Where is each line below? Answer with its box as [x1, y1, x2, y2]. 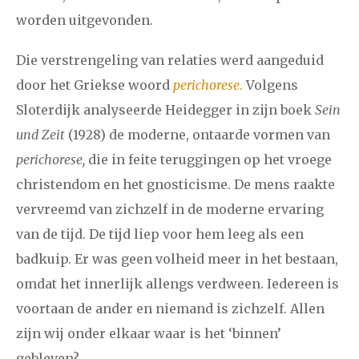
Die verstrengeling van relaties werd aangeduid [16, 52, 324, 69]
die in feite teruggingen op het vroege [88, 151, 332, 168]
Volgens [243, 77, 298, 94]
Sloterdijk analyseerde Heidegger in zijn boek [16, 102, 315, 119]
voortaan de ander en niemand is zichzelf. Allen [16, 301, 325, 317]
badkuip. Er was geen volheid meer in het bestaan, [16, 251, 338, 268]
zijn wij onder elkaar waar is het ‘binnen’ [16, 325, 281, 342]
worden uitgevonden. [16, 12, 153, 29]
